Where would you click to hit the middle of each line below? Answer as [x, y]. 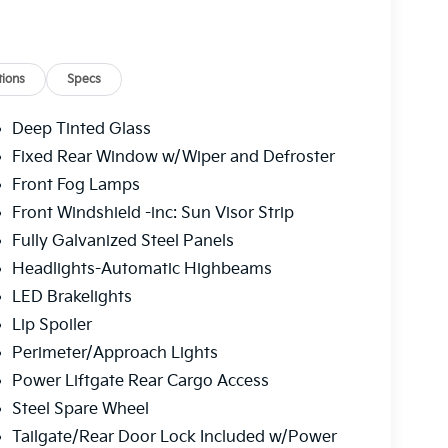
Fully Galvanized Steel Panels [122, 242]
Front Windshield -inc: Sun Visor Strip [152, 214]
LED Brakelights [71, 298]
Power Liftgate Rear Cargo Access [140, 382]
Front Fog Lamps [75, 186]
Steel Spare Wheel [80, 410]
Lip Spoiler [51, 326]
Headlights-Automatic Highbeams [141, 270]
